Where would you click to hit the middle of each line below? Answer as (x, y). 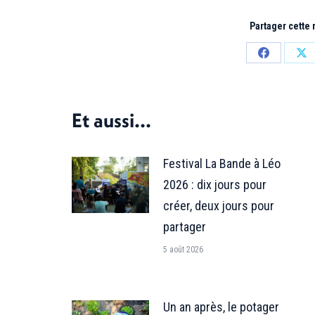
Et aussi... (111, 120)
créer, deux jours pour (219, 206)
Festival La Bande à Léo (222, 163)
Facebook (284, 104)
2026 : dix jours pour (215, 185)
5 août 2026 (183, 250)
